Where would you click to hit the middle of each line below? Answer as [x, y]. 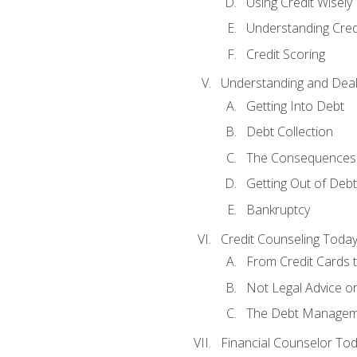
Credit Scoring [285, 54]
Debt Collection [289, 132]
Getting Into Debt [295, 106]
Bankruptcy [278, 210]
